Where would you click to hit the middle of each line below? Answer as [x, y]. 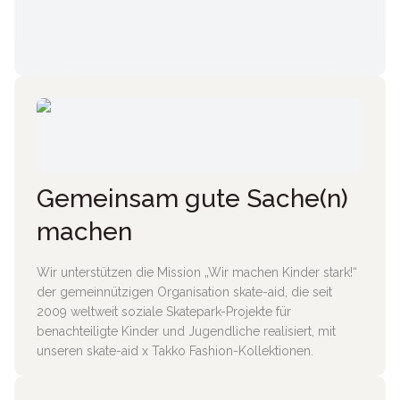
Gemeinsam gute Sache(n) [192, 199]
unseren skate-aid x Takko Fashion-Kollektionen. [175, 351]
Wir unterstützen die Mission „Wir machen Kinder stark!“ [197, 272]
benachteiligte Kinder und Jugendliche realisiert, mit [186, 331]
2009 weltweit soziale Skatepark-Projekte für [164, 312]
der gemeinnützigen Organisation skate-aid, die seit [184, 292]
